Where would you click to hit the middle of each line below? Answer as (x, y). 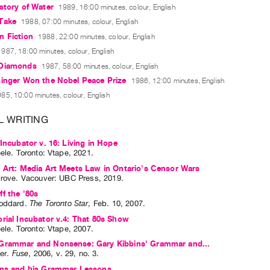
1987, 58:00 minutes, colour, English (100, 66)
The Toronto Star (59, 203)
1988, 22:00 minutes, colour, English (96, 36)
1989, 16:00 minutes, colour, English (117, 8)
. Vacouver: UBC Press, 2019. (70, 178)
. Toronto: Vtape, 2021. (52, 153)
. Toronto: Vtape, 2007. (52, 228)
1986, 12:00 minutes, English (178, 81)
